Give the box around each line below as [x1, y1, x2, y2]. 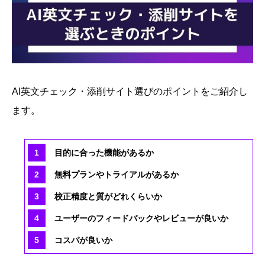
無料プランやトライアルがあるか [54, 170, 179, 180]
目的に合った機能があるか [54, 148, 154, 158]
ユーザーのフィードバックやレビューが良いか [54, 214, 228, 224]
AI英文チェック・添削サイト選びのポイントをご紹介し [12, 86, 248, 97]
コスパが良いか [54, 235, 112, 245]
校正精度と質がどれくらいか [54, 192, 162, 202]
